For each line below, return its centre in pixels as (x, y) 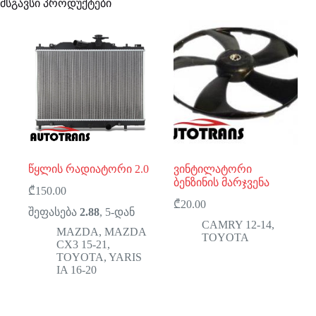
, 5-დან (117, 212)
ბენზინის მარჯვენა (222, 182)
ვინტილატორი (213, 169)
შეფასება (54, 212)
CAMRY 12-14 (237, 224)
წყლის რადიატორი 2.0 (89, 169)
